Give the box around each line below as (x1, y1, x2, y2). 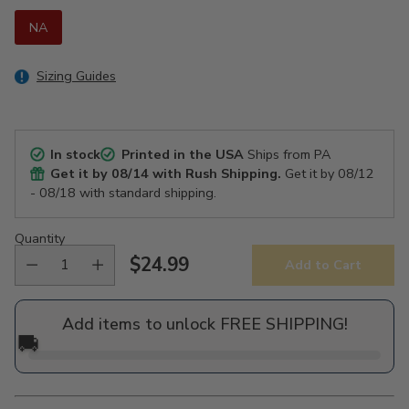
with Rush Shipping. (149, 163, 282, 183)
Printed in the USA (121, 144, 244, 163)
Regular (129, 264, 200, 290)
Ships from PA (243, 144, 330, 163)
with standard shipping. (76, 183, 216, 202)
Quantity (15, 228, 65, 247)
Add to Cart (285, 256, 362, 275)
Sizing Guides (37, 66, 116, 85)
